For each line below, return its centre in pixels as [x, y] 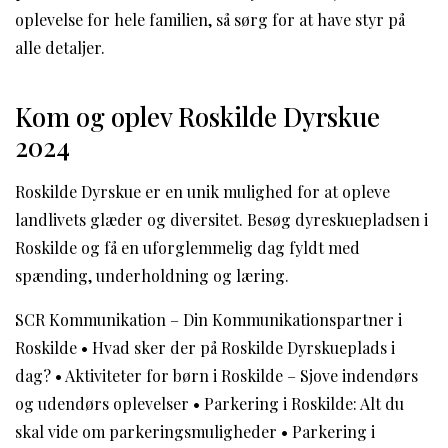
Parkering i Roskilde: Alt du [304, 403]
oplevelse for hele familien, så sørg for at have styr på [210, 19]
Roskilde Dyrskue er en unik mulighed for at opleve [202, 191]
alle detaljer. [60, 47]
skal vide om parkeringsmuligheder [146, 431]
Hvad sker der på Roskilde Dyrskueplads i [243, 347]
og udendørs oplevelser [102, 403]
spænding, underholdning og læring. [152, 275]
